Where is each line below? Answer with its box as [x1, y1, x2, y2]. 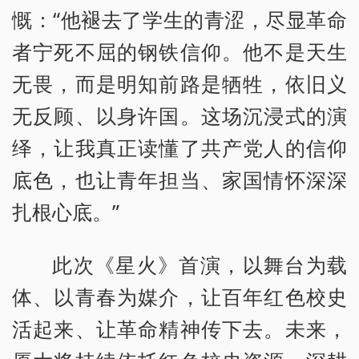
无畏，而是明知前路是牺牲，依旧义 [12, 69, 347, 97]
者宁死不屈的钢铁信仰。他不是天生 [12, 37, 347, 65]
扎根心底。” [12, 197, 119, 225]
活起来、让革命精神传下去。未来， [12, 314, 347, 342]
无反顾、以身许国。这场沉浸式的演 [12, 101, 347, 129]
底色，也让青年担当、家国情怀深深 [12, 165, 347, 193]
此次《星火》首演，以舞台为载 [52, 250, 347, 278]
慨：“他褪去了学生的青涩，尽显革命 [12, 5, 347, 33]
